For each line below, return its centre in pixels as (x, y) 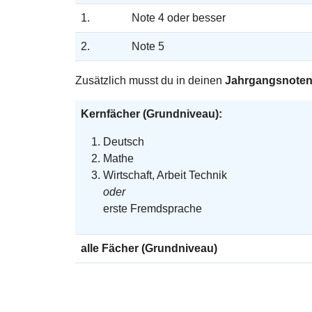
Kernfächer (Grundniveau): (151, 114)
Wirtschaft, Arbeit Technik (165, 175)
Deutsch (124, 141)
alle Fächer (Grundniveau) (149, 248)
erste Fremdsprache (153, 208)
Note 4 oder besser (179, 17)
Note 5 (148, 46)
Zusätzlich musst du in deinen (150, 80)
